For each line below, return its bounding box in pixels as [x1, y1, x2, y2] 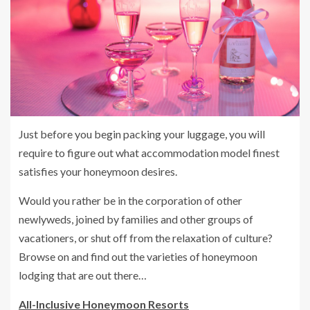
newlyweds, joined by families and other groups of [19, 212, 253, 226]
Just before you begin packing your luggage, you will [19, 127, 265, 140]
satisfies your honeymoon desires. [19, 164, 177, 178]
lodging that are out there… [19, 268, 147, 282]
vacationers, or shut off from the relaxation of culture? [19, 230, 273, 244]
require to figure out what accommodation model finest [19, 145, 280, 159]
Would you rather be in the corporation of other [19, 193, 242, 207]
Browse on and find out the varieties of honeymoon [19, 249, 257, 263]
